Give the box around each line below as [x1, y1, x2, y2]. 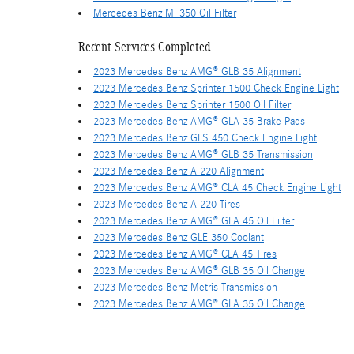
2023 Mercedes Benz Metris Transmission [93, 281, 277, 294]
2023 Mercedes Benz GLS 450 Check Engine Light [93, 131, 317, 145]
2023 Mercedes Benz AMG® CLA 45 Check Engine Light [93, 181, 341, 194]
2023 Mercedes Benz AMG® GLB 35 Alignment [93, 65, 301, 78]
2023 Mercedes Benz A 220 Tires [93, 198, 240, 211]
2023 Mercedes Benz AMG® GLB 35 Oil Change [93, 264, 305, 277]
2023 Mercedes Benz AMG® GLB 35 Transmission [93, 148, 313, 161]
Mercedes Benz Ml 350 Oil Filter [93, 7, 236, 20]
